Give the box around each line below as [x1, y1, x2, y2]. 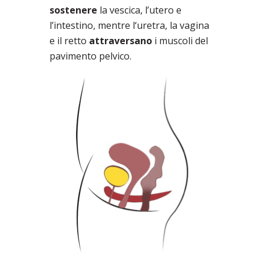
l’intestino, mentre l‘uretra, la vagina [49, 19, 209, 32]
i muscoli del [152, 34, 208, 48]
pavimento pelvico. [49, 49, 131, 63]
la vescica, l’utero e [97, 4, 181, 17]
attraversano [89, 34, 152, 48]
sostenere [49, 4, 97, 17]
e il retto [49, 34, 89, 48]
